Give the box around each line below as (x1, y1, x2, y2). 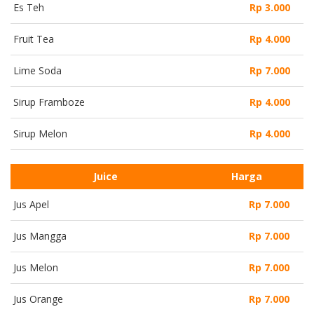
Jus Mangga (13, 228, 67, 243)
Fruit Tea (13, 32, 54, 46)
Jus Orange (13, 292, 63, 306)
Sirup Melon (13, 126, 67, 140)
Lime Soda (13, 63, 62, 77)
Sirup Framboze (13, 95, 85, 109)
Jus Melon (13, 260, 58, 274)
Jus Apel (13, 197, 49, 211)
